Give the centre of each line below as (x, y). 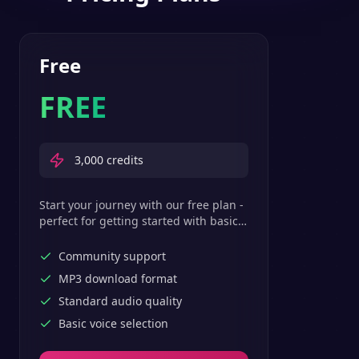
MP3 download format (118, 278)
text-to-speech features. (103, 237)
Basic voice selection (113, 323)
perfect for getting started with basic (139, 221)
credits (123, 160)
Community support (112, 256)
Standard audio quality (120, 301)
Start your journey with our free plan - (141, 205)
